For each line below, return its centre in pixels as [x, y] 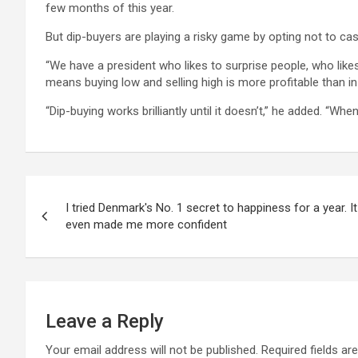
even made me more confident [146, 225]
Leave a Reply [105, 321]
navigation [84, 224]
